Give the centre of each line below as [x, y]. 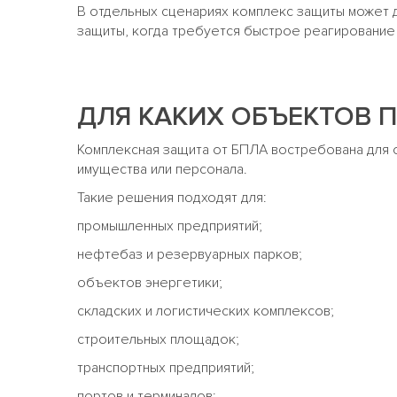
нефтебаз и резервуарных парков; [190, 255]
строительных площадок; [158, 340]
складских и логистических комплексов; [206, 311]
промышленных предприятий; [170, 226]
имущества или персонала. [162, 170]
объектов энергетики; [150, 283]
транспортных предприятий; [166, 368]
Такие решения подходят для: [172, 198]
